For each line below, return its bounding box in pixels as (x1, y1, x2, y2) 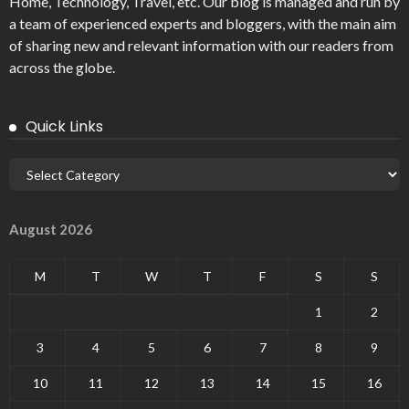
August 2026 (9, 221, 92, 238)
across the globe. (9, 58, 115, 77)
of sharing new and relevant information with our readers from (9, 37, 393, 55)
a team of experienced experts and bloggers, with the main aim (9, 15, 396, 33)
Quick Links (26, 116, 103, 138)
